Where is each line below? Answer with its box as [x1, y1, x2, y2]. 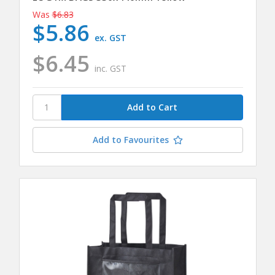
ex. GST [95, 32, 127, 44]
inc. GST [95, 63, 127, 75]
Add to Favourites [92, 133, 169, 145]
